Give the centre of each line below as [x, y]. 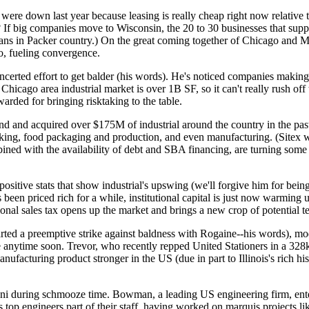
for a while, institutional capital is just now [168, 198]
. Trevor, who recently [111, 246]
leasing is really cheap [177, 16]
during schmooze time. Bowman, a [87, 294]
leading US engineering [217, 294]
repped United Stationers [214, 246]
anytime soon [32, 246]
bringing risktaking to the [101, 101]
